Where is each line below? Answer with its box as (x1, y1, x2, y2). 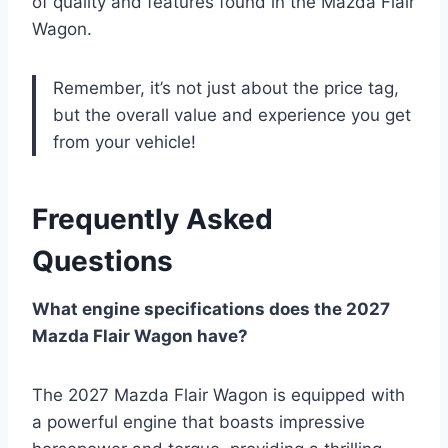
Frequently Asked (32, 202, 273, 237)
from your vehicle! (53, 132, 196, 153)
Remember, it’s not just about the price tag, (53, 78, 399, 99)
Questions (32, 244, 173, 279)
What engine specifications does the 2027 (32, 299, 390, 320)
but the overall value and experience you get (53, 105, 411, 126)
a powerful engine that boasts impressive (32, 412, 365, 433)
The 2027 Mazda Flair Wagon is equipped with (32, 385, 405, 406)
